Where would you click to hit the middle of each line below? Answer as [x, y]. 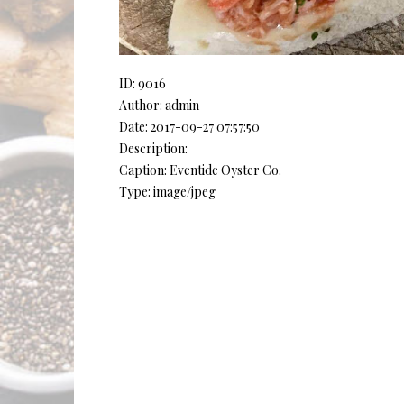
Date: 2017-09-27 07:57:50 [189, 127]
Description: [153, 149]
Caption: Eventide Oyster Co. [200, 170]
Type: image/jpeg [167, 192]
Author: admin [159, 106]
